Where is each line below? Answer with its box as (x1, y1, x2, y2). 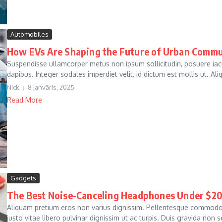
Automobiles (10, 30, 49, 38)
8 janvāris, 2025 (28, 83, 74, 91)
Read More (7, 96, 42, 104)
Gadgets (10, 174, 36, 182)
